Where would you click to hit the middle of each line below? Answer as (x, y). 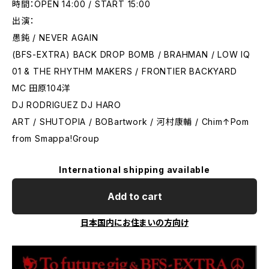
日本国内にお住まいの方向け (134, 222)
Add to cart (134, 196)
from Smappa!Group (56, 138)
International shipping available (134, 170)
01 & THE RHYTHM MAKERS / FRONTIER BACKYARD (125, 71)
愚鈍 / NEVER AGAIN (55, 38)
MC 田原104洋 (42, 88)
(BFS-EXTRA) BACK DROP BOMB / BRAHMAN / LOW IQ (131, 54)
